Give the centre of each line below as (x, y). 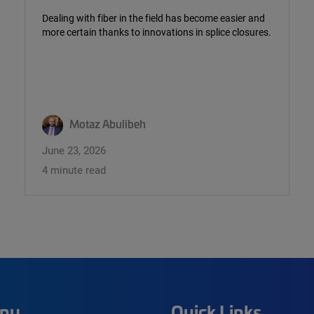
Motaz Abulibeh (108, 124)
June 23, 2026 (74, 150)
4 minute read (74, 169)
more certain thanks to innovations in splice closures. (157, 32)
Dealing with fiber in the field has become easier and (153, 18)
